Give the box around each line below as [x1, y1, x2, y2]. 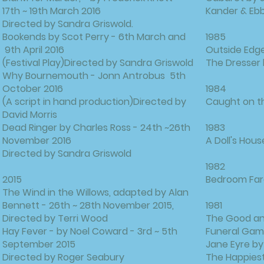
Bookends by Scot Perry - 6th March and [2, 30, 186, 44]
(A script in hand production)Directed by [2, 95, 186, 108]
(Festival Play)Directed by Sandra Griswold [2, 56, 193, 70]
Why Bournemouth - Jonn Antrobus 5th [2, 69, 186, 82]
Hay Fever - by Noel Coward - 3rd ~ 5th [2, 225, 177, 238]
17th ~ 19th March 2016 [2, 4, 101, 18]
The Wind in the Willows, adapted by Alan [2, 186, 189, 199]
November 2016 [2, 134, 71, 147]
